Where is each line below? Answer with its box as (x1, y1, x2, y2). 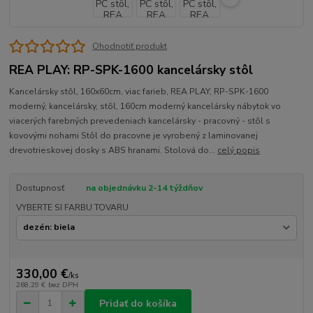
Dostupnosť (15, 182, 64, 194)
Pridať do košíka (99, 296, 177, 310)
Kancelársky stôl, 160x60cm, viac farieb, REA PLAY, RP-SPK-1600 (9, 86, 269, 98)
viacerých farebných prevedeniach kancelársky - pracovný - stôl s (9, 115, 271, 127)
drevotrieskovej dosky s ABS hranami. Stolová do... (9, 145, 218, 156)
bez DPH (48, 279, 78, 291)
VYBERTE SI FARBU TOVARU (15, 202, 129, 214)
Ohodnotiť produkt (92, 41, 167, 52)
